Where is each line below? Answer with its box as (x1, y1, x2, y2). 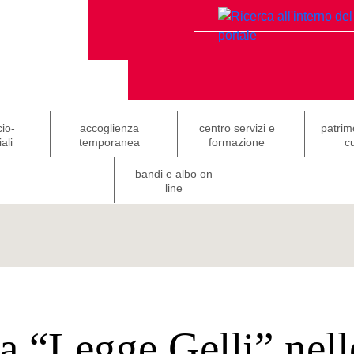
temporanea (79, 136, 140, 149)
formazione (209, 136, 265, 149)
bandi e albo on (134, 168, 213, 180)
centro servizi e (198, 122, 275, 134)
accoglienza (80, 122, 139, 134)
